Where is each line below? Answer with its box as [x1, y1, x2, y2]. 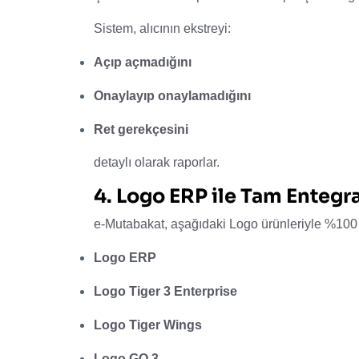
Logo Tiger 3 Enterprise [94, 284, 237, 298]
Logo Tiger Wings [94, 317, 202, 332]
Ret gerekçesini [94, 122, 188, 136]
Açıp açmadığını [94, 54, 192, 69]
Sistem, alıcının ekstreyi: [94, 21, 231, 35]
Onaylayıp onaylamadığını [94, 88, 251, 103]
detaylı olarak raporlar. [94, 155, 220, 169]
